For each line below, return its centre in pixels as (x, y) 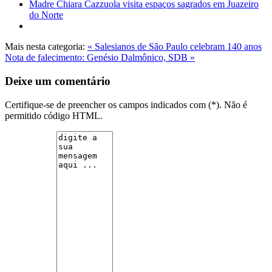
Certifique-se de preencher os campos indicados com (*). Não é (126, 104)
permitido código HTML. (54, 115)
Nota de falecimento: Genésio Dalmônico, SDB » (100, 58)
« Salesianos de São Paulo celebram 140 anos (175, 47)
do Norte (46, 15)
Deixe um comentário (58, 81)
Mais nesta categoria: (45, 47)
